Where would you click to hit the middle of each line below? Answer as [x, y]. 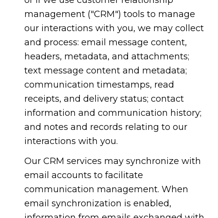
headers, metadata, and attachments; [107, 56]
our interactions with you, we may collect [114, 28]
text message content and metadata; [105, 70]
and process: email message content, [105, 42]
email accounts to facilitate [83, 175]
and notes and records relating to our [106, 127]
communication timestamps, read [99, 84]
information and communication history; [113, 113]
